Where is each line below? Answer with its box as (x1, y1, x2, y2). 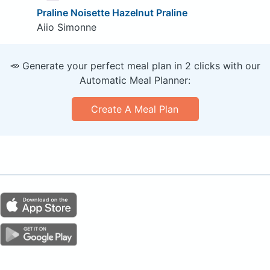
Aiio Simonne (36, 20, 96, 33)
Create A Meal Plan (91, 102, 179, 115)
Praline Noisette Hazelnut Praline (36, 6, 187, 19)
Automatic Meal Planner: (80, 74, 190, 86)
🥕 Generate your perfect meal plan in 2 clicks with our (10, 59, 260, 72)
